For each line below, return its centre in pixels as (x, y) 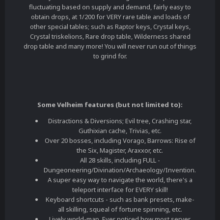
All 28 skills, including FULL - (120, 160)
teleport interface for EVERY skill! (120, 190)
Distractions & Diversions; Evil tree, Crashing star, (120, 121)
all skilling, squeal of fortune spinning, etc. (120, 209)
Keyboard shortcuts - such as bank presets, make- (120, 200)
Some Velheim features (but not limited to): (110, 105)
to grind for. (110, 56)
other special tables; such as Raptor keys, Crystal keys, (110, 27)
